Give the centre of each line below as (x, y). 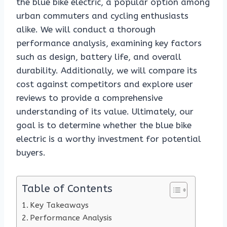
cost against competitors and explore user (105, 84)
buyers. (31, 153)
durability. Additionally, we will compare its (107, 71)
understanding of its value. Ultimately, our (105, 112)
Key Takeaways (60, 205)
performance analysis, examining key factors (109, 43)
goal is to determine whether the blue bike (104, 125)
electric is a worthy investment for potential (109, 139)
